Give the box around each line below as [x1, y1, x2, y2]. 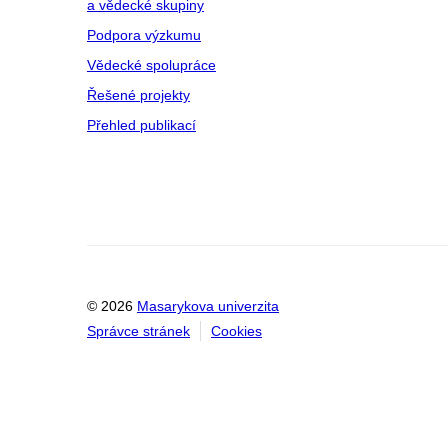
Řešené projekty [87, 86, 190, 103]
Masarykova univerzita [137, 297, 279, 314]
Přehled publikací [87, 116, 196, 133]
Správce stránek [87, 322, 190, 339]
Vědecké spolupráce [87, 56, 216, 73]
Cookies [211, 322, 262, 339]
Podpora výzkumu [87, 26, 201, 43]
